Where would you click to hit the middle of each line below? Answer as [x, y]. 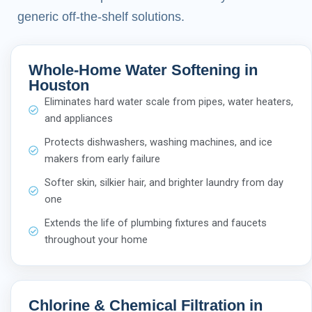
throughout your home [96, 239]
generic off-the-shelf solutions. [101, 16]
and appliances [78, 118]
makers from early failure [102, 158]
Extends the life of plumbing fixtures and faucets [155, 223]
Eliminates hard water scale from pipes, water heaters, [169, 101]
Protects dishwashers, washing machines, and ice [158, 142]
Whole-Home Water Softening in [143, 70]
